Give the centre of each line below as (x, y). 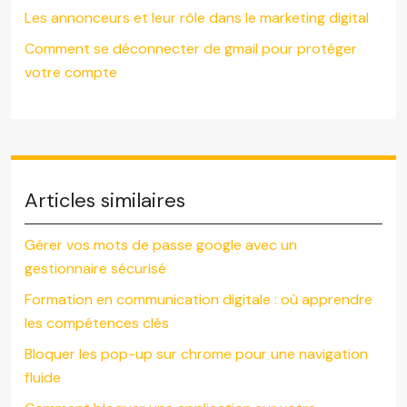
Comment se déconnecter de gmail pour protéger (191, 49)
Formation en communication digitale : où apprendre (199, 300)
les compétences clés (97, 323)
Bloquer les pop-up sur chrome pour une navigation (196, 354)
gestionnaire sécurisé (95, 269)
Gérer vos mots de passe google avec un (161, 245)
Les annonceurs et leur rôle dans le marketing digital (197, 18)
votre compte (71, 73)
